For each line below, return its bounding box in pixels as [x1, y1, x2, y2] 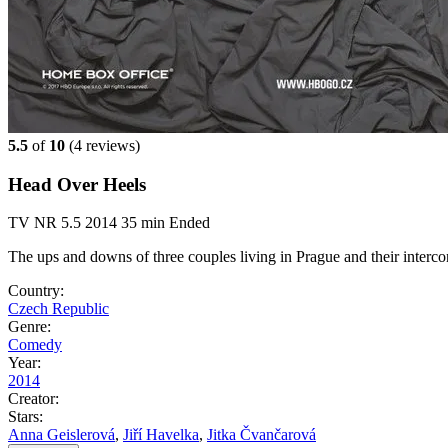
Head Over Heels [8, 173, 146, 195]
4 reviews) [74, 137, 140, 154]
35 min [121, 214, 165, 232]
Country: [8, 282, 64, 300]
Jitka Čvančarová [207, 426, 316, 444]
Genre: [8, 318, 51, 336]
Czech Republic [8, 300, 109, 318]
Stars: [8, 408, 43, 426]
